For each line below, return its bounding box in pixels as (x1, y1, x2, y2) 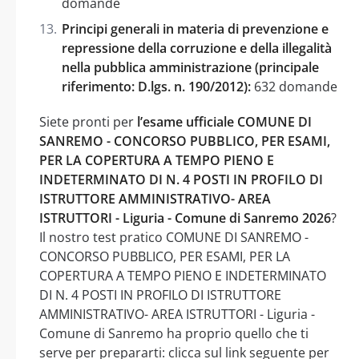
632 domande (251, 77, 337, 95)
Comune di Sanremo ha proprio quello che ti (39, 324, 309, 342)
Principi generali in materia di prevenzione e (62, 19, 329, 38)
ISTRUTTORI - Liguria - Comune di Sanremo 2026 (39, 208, 331, 227)
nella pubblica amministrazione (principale (62, 58, 319, 76)
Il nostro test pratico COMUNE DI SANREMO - (39, 228, 309, 246)
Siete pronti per (39, 112, 137, 131)
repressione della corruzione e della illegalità (62, 38, 332, 57)
